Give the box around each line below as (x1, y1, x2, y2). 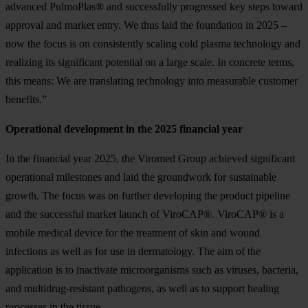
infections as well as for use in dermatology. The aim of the (5, 245, 261, 257)
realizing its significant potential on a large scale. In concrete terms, (5, 56, 294, 68)
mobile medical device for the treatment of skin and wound (5, 226, 260, 239)
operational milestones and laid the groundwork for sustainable (5, 170, 276, 183)
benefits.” (5, 93, 47, 105)
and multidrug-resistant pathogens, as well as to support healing (5, 282, 279, 294)
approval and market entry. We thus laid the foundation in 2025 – (5, 19, 287, 31)
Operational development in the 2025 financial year (5, 122, 243, 135)
